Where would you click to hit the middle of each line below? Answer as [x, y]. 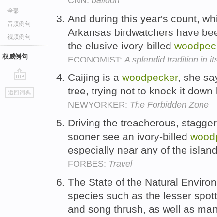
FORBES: [88, 164]
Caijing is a [95, 77]
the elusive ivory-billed [121, 46]
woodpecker [150, 77]
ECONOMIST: [96, 59]
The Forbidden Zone [169, 105]
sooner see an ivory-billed [129, 137]
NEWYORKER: [99, 105]
